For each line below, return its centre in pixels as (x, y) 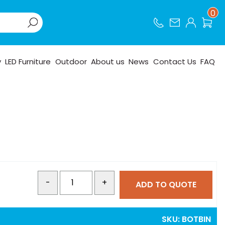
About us (108, 61)
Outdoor (71, 61)
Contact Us (175, 61)
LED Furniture (28, 61)
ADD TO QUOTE (166, 184)
